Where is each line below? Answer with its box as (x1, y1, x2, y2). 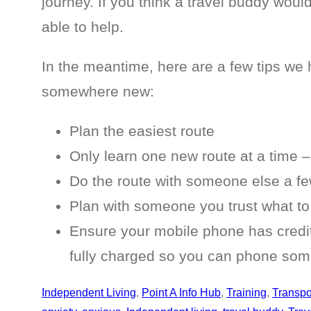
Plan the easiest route (69, 122, 215, 139)
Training (226, 286, 267, 299)
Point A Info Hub (142, 286, 221, 299)
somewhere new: (42, 83, 154, 100)
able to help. (42, 19, 124, 35)
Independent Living (42, 286, 136, 299)
